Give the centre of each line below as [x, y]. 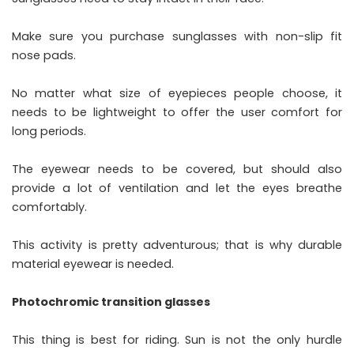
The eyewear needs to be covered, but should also [177, 169]
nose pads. [44, 55]
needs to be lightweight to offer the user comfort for [177, 112]
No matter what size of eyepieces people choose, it [177, 93]
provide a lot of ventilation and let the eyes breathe [177, 188]
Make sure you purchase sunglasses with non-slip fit [177, 36]
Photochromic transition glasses [111, 301]
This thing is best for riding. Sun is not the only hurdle [177, 339]
